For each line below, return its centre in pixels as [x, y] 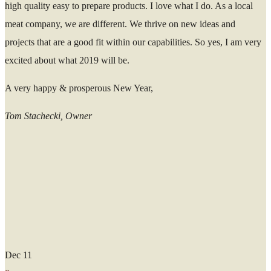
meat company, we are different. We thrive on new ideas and [120, 24]
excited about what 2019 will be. [67, 60]
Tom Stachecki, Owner [48, 116]
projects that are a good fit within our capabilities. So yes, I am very [133, 42]
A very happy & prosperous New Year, [79, 88]
